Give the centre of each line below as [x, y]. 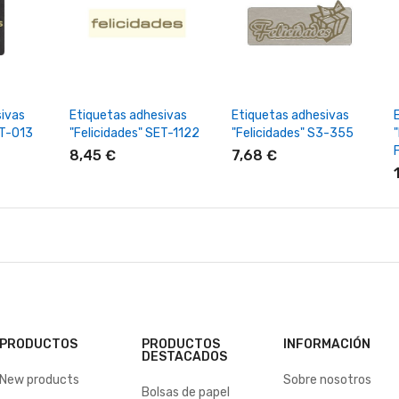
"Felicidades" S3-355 [292, 133]
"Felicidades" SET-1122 [134, 133]
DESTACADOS [184, 356]
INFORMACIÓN [327, 344]
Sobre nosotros [328, 379]
